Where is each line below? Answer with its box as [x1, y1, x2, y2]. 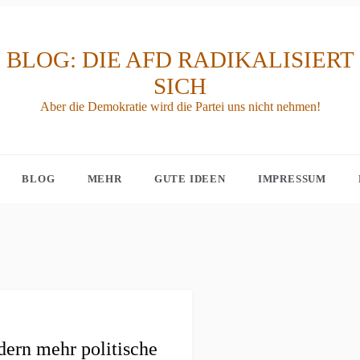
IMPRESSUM [257, 173, 327, 185]
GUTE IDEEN [153, 173, 226, 185]
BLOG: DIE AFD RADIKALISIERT [6, 47, 354, 72]
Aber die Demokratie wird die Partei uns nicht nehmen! [39, 100, 321, 113]
